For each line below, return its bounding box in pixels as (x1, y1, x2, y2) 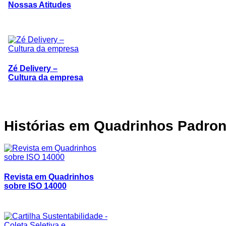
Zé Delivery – (8, 64, 58, 73)
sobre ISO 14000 (4, 182, 67, 191)
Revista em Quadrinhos (4, 173, 94, 182)
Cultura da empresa (8, 73, 83, 82)
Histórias (4, 118, 65, 134)
